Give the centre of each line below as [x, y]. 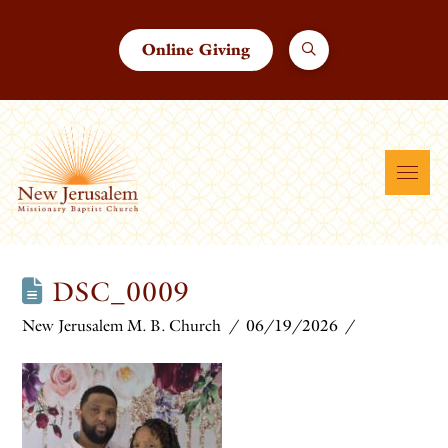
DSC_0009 [116, 291]
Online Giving [195, 49]
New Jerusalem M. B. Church [122, 325]
